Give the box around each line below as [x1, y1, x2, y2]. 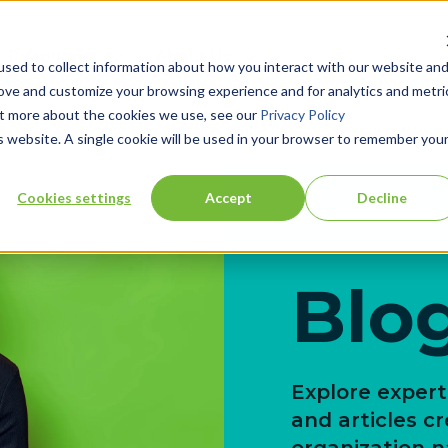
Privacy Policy [259, 105, 345, 123]
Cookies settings [17, 188, 132, 206]
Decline [357, 188, 408, 206]
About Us [155, 47, 235, 66]
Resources [9, 47, 102, 66]
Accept [204, 188, 252, 206]
